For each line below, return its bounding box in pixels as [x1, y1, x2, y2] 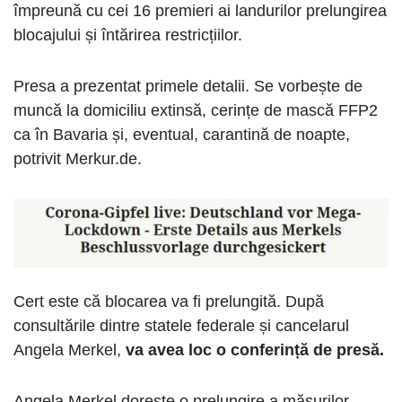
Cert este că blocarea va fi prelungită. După [13, 293, 324, 311]
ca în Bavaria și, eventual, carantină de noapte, [13, 126, 350, 144]
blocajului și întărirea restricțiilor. [13, 26, 242, 45]
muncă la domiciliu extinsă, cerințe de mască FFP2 [13, 101, 378, 120]
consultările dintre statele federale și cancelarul [13, 317, 349, 336]
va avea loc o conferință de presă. [126, 341, 384, 360]
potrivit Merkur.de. [13, 150, 142, 169]
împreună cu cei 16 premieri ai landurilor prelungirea [13, 2, 387, 21]
